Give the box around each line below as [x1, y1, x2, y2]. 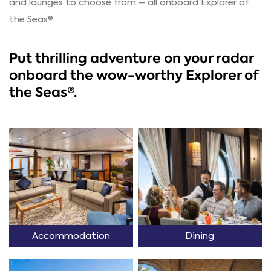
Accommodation [32, 229, 111, 242]
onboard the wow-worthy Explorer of [9, 66, 258, 85]
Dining [185, 229, 215, 242]
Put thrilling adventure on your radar [9, 49, 253, 68]
